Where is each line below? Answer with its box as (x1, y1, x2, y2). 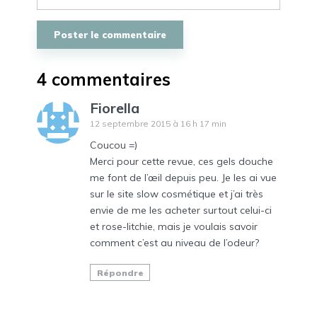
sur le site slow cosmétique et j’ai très (90, 187, 263, 200)
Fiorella (90, 98, 139, 117)
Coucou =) (90, 138, 137, 151)
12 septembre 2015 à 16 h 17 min (90, 117, 226, 129)
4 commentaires (37, 68, 171, 90)
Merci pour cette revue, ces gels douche (90, 154, 273, 168)
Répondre (96, 267, 144, 278)
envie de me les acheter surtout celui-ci (90, 203, 272, 217)
